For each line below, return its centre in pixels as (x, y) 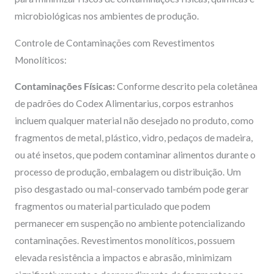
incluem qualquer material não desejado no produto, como (134, 121)
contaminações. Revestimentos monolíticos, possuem (124, 241)
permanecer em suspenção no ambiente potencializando (130, 224)
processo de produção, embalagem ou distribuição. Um (128, 172)
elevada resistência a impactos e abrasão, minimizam (123, 258)
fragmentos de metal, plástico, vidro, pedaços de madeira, (133, 138)
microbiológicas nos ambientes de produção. (106, 16)
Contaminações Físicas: (65, 87)
